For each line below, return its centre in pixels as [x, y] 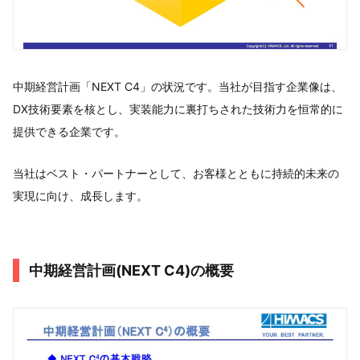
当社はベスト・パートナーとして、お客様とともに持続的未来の [176, 174]
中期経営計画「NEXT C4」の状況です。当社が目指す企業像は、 [178, 87]
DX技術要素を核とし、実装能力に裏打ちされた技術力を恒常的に [178, 109]
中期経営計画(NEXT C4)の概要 [131, 271]
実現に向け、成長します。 [80, 196]
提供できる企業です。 [69, 132]
